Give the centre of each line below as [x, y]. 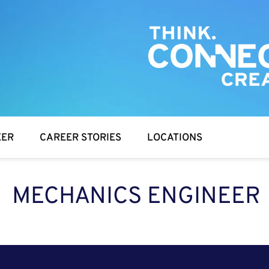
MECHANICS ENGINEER [136, 197]
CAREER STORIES [81, 138]
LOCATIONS [175, 138]
